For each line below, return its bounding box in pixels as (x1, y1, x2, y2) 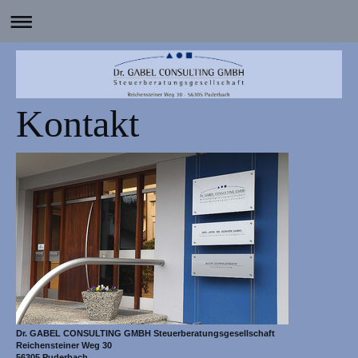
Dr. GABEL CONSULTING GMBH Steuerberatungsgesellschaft (16, 328, 275, 338)
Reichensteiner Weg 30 (16, 340, 112, 350)
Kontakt (16, 101, 139, 145)
